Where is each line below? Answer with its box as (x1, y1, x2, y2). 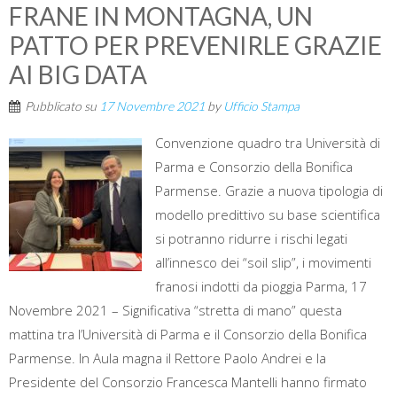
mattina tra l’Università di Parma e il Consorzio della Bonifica (9, 325, 367, 344)
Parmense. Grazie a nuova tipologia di (155, 182, 383, 200)
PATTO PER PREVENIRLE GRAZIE (9, 30, 382, 61)
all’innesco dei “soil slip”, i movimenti (155, 253, 371, 272)
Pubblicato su (25, 98, 99, 114)
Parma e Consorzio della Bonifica (155, 158, 353, 176)
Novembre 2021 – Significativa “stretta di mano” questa (9, 301, 342, 320)
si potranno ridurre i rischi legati (155, 230, 347, 248)
